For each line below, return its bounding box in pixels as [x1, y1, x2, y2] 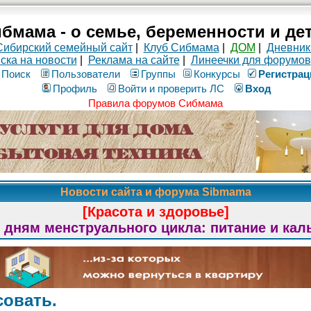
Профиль [52, 83, 97, 94]
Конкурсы [194, 68, 240, 80]
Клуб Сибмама [143, 42, 219, 53]
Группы [141, 68, 176, 80]
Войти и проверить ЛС [117, 83, 224, 94]
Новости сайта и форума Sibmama [57, 186, 254, 198]
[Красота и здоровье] [82, 204, 229, 219]
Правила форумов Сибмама [88, 97, 223, 109]
